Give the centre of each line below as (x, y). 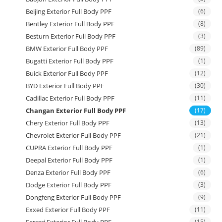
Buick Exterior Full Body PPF (67, 73)
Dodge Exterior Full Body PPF (69, 185)
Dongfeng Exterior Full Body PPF (74, 197)
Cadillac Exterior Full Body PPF (70, 98)
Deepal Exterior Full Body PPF (69, 160)
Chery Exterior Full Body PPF (68, 123)
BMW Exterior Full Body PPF (67, 48)
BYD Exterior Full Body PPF (65, 85)
